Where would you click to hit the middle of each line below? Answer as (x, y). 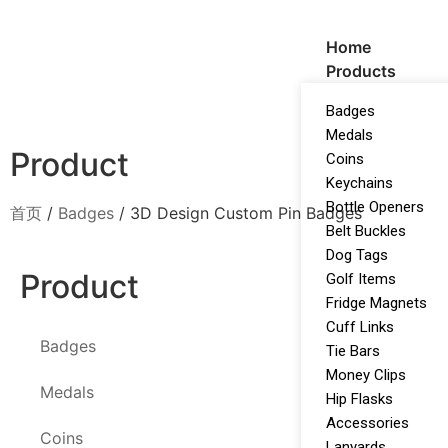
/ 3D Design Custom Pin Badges (238, 213)
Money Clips (366, 374)
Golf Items (361, 278)
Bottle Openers (375, 206)
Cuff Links (360, 326)
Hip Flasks (360, 398)
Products (361, 70)
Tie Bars (353, 350)
